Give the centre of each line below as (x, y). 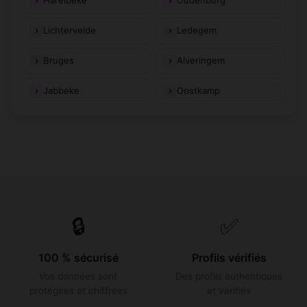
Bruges (59, 61)
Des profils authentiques (229, 276)
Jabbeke (61, 91)
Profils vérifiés (229, 257)
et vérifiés (229, 290)
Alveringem (201, 61)
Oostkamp (198, 91)
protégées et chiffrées (78, 290)
